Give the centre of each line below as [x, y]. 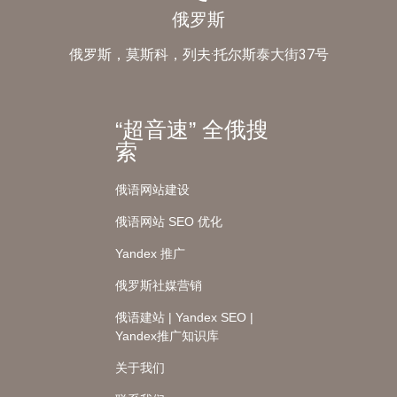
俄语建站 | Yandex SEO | [184, 317]
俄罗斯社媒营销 [158, 285]
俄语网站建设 [152, 189]
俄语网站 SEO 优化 [168, 221]
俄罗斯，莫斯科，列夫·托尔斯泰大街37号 [198, 54]
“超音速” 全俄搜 [191, 129]
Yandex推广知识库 [167, 335]
